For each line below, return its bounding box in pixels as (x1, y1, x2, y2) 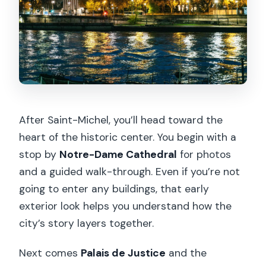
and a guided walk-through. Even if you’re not (19, 165, 240, 179)
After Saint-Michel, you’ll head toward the (19, 113, 223, 127)
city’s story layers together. (19, 217, 154, 230)
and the (166, 246, 207, 260)
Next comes (19, 246, 81, 260)
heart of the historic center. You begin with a (19, 131, 237, 144)
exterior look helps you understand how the (19, 199, 232, 213)
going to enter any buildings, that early (19, 182, 210, 196)
